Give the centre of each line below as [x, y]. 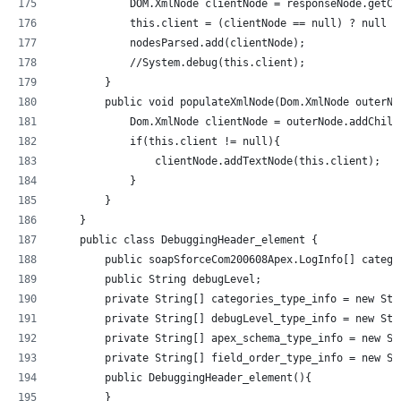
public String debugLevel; [158, 279]
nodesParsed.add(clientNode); [180, 43]
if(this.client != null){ [167, 141]
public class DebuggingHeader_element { [186, 239]
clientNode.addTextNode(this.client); [218, 161]
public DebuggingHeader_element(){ [183, 377]
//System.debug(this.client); [218, 62]
